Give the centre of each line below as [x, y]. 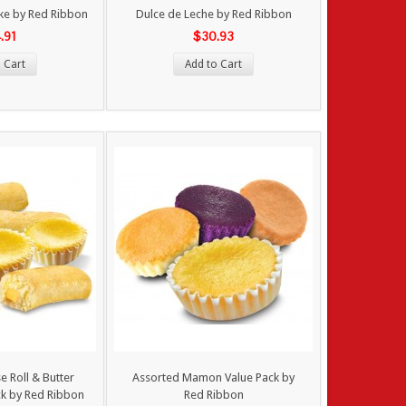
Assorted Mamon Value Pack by [213, 377]
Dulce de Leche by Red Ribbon [213, 14]
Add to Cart [213, 64]
